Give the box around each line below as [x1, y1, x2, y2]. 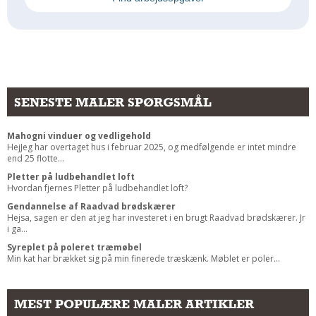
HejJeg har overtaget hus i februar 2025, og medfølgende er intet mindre [7, 141, 296, 154]
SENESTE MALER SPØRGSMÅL [14, 95, 212, 110]
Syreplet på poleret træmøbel [7, 241, 142, 254]
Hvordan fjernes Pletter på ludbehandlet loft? [7, 182, 188, 195]
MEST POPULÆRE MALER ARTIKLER [14, 296, 254, 312]
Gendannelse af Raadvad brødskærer [7, 200, 176, 213]
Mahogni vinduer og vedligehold [7, 130, 151, 142]
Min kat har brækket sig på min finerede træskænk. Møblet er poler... [7, 253, 280, 265]
